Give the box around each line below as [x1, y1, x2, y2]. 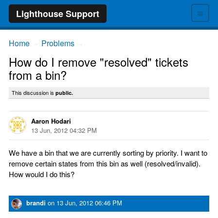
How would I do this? [9, 169, 74, 179]
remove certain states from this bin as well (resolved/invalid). [9, 158, 200, 168]
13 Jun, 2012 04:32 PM [31, 126, 97, 135]
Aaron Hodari [31, 116, 71, 126]
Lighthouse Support [16, 7, 99, 20]
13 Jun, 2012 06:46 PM [56, 198, 122, 207]
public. [55, 89, 73, 96]
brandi [26, 198, 46, 207]
